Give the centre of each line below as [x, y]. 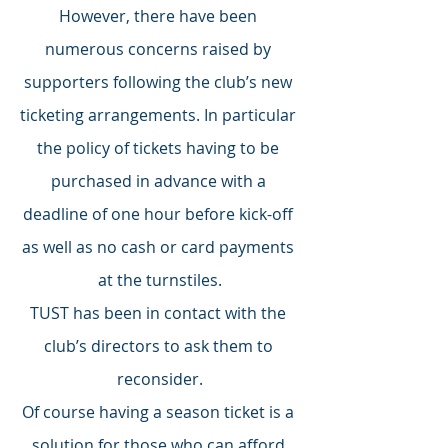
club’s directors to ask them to [160, 346]
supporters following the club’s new [160, 82]
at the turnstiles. [160, 280]
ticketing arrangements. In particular [160, 115]
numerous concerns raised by [160, 49]
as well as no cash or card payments [160, 247]
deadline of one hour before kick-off [160, 214]
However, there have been [160, 16]
